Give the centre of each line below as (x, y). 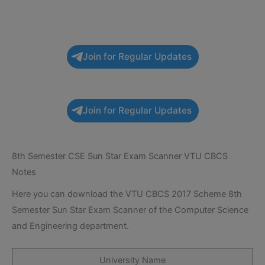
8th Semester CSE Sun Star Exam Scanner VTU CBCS (120, 156)
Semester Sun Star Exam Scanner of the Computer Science (130, 210)
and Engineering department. (70, 226)
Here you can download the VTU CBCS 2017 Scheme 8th (127, 194)
